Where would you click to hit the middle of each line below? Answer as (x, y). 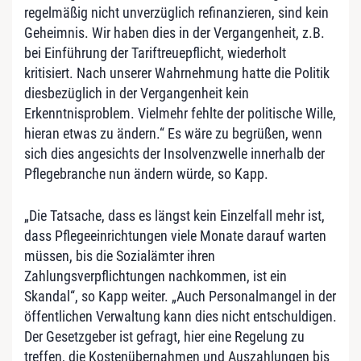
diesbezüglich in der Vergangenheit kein (137, 93)
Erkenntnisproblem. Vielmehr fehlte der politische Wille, (180, 113)
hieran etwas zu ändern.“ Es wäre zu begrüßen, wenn (173, 133)
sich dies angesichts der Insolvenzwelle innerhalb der (174, 153)
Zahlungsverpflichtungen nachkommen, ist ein (156, 276)
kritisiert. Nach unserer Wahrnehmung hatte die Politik (177, 73)
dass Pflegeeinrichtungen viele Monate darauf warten (175, 235)
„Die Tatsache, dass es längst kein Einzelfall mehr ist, (174, 215)
